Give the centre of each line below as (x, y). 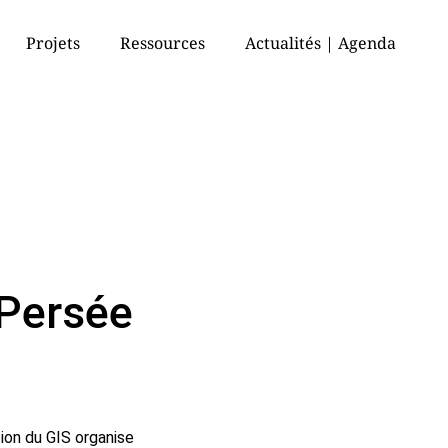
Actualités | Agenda (320, 43)
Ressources (162, 43)
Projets (53, 43)
